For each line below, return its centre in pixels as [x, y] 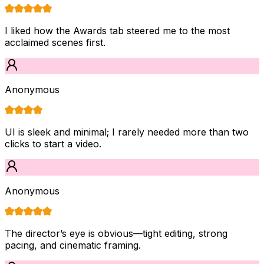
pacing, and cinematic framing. [73, 245]
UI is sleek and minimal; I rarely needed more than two [127, 132]
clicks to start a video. [53, 143]
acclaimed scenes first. [55, 42]
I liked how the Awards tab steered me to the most [117, 30]
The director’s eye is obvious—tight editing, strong [116, 233]
